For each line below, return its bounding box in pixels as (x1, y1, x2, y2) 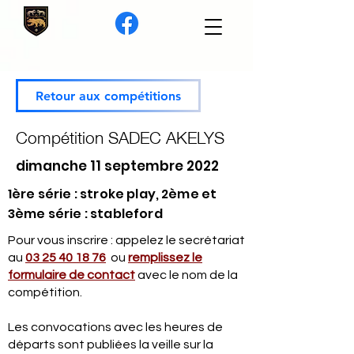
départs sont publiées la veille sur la (8, 338, 213, 351)
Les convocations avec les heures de (8, 321, 223, 333)
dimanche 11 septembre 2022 (16, 156, 219, 175)
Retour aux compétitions (36, 88, 181, 104)
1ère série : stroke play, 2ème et (8, 185, 217, 203)
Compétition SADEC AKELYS (16, 120, 224, 152)
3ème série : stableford (8, 205, 163, 223)
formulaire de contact (8, 269, 135, 281)
